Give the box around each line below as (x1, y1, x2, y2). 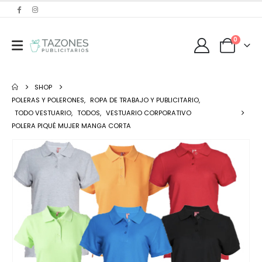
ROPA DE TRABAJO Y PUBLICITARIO (90, 95, 199, 105)
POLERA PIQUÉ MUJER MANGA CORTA (12, 121, 131, 131)
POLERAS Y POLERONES (12, 95, 84, 105)
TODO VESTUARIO (15, 108, 71, 118)
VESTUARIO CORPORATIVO (106, 108, 191, 118)
